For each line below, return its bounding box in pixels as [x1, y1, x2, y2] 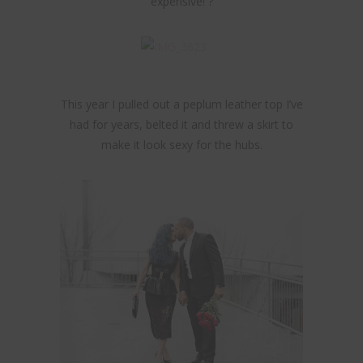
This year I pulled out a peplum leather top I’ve [60, 96, 303, 113]
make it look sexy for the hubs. [100, 137, 263, 153]
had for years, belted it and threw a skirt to [70, 117, 293, 133]
